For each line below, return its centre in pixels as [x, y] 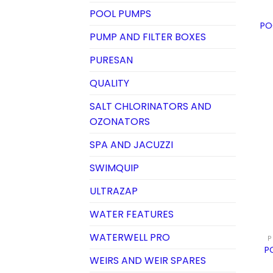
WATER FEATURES [132, 214]
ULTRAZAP [114, 191]
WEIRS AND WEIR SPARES [148, 261]
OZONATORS [120, 122]
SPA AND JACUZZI [131, 145]
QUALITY [109, 83]
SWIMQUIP [114, 168]
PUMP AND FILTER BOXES [148, 37]
